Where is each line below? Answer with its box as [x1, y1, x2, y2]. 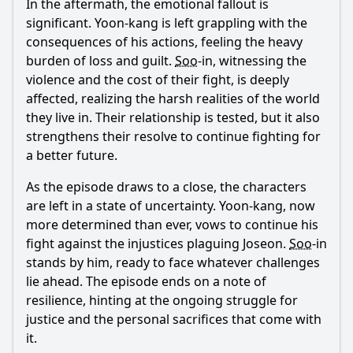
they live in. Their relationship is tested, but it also [26, 109, 320, 126]
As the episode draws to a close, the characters [26, 178, 307, 195]
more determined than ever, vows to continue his [26, 216, 318, 233]
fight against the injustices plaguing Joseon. [26, 235, 289, 252]
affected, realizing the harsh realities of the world [26, 90, 320, 107]
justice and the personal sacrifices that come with [26, 310, 321, 328]
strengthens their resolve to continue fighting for [26, 128, 321, 145]
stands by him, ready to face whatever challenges [26, 254, 320, 271]
